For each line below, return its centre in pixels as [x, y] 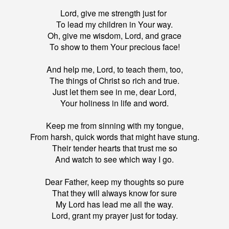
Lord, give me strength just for [114, 13]
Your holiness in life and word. [114, 103]
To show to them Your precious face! [114, 47]
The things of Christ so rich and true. [114, 81]
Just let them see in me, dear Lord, [114, 92]
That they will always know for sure [114, 193]
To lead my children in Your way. [114, 24]
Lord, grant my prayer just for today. [114, 215]
